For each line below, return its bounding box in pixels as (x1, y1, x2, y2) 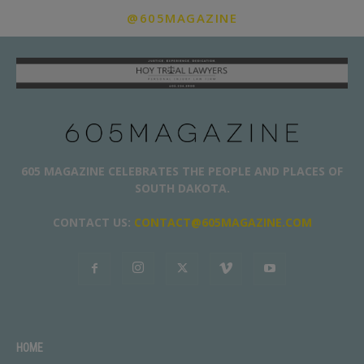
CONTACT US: (52, 214, 134, 231)
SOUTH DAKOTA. (134, 180, 230, 197)
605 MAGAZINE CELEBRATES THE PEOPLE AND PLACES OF (21, 163, 343, 180)
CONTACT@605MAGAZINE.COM (133, 214, 312, 231)
